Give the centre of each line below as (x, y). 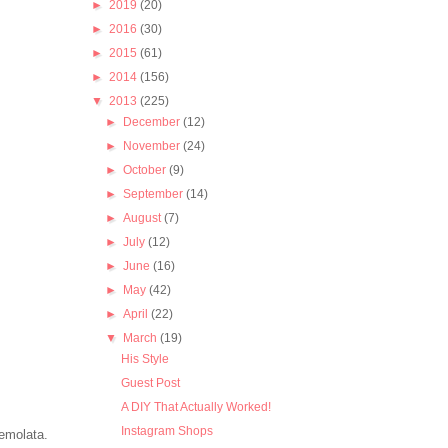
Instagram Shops (166, 430)
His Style (144, 358)
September (155, 193)
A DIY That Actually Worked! (195, 406)
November (153, 145)
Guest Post (150, 382)
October (146, 169)
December (153, 121)
